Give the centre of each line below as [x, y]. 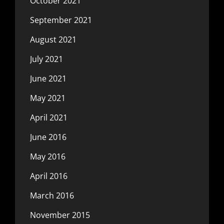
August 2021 [53, 39]
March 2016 [52, 195]
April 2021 [49, 117]
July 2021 [46, 59]
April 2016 [49, 176]
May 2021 [48, 98]
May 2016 [48, 156]
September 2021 [61, 20]
